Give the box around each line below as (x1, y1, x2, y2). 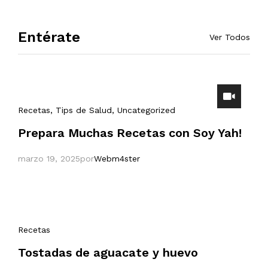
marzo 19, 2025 (18, 154, 80, 163)
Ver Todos (209, 32, 250, 42)
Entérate (18, 29, 80, 45)
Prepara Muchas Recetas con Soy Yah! (18, 126, 242, 140)
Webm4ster (94, 154, 140, 163)
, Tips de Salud (50, 105, 112, 115)
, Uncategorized (112, 105, 175, 115)
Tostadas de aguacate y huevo (18, 245, 198, 260)
